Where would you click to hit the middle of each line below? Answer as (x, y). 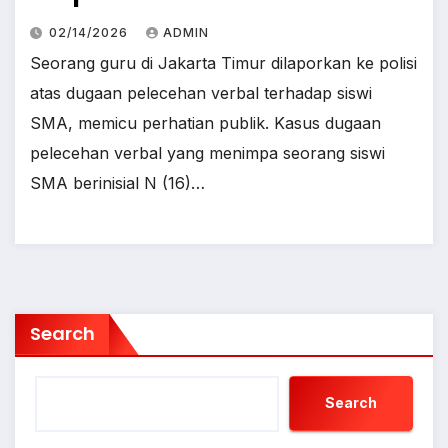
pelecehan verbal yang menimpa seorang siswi (207, 152)
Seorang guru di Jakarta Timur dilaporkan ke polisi (223, 62)
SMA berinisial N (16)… (117, 182)
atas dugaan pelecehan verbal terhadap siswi (201, 92)
